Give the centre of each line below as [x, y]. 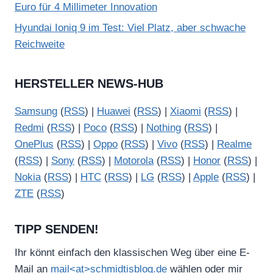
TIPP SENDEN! [57, 229]
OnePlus [34, 144]
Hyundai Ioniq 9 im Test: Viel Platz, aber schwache [130, 27]
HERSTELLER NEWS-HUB [89, 84]
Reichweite [40, 44]
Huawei [114, 112]
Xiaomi [186, 112]
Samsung [36, 112]
